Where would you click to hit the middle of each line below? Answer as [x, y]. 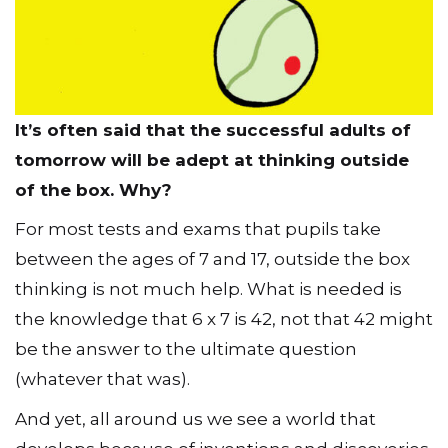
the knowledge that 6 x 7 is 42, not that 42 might [224, 319]
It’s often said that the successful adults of [213, 129]
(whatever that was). [102, 379]
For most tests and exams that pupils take [198, 229]
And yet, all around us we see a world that [195, 418]
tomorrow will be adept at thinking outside [212, 159]
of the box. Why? [93, 189]
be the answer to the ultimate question [186, 349]
